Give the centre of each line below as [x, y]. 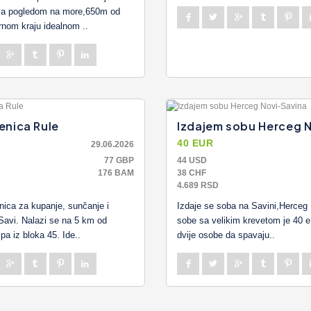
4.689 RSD [198, 185]
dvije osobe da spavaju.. [226, 235]
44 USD [192, 160]
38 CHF [192, 173]
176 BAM [116, 173]
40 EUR [195, 143]
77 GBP [119, 160]
